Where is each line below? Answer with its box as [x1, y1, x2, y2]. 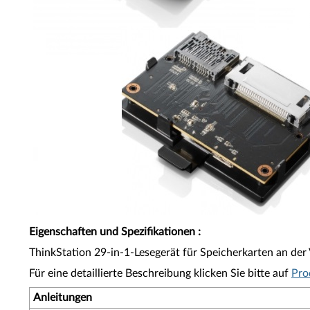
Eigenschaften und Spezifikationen [29, 226, 195, 237]
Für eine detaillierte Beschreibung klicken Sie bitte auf [29, 268, 291, 279]
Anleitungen [33, 292, 92, 303]
